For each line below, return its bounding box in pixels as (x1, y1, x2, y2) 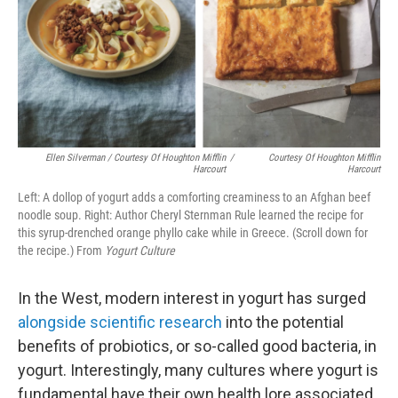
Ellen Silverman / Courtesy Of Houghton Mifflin (45, 151, 227, 163)
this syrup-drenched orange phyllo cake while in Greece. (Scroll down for (18, 225, 368, 240)
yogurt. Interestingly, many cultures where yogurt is (18, 360, 378, 379)
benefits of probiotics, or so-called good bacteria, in (18, 336, 377, 355)
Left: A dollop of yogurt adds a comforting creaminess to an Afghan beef (18, 189, 370, 204)
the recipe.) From (18, 243, 105, 258)
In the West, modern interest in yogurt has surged (18, 288, 366, 307)
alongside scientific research (18, 312, 222, 331)
